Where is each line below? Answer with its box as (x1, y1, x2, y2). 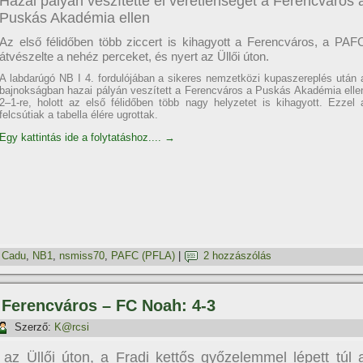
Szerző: (15, 321, 51, 334)
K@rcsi (54, 321, 89, 334)
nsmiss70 (59, 250, 105, 263)
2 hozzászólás (203, 250, 271, 263)
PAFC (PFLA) (111, 250, 175, 263)
